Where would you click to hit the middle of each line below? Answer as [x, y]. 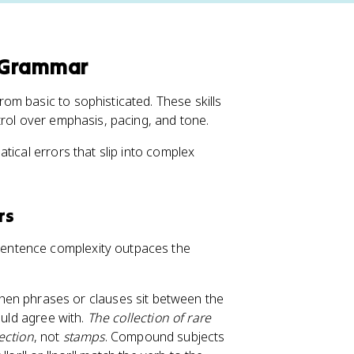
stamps [84, 337]
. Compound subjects [165, 337]
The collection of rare [149, 318]
